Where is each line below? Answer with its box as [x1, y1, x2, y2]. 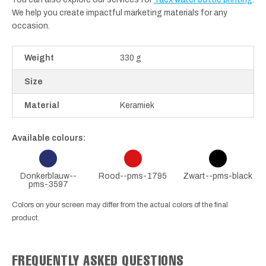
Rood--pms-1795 [99, 171, 167, 180]
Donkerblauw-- [20, 171, 77, 180]
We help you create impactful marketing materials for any [12, 8, 227, 17]
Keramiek [120, 100, 154, 110]
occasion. [12, 21, 50, 30]
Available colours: [12, 133, 85, 142]
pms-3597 [28, 179, 68, 189]
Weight [24, 53, 54, 62]
